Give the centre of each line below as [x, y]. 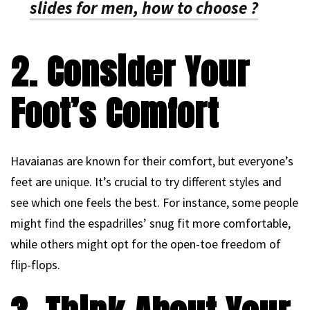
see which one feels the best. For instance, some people [154, 203]
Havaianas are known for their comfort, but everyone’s [152, 161]
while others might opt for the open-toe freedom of [146, 244]
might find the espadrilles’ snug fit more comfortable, [151, 224]
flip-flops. [35, 265]
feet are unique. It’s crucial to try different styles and [146, 182]
